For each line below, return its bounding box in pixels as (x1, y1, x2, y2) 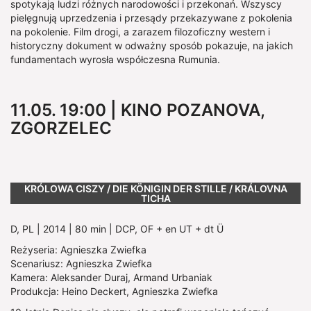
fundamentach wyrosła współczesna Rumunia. (10, 53, 220, 66)
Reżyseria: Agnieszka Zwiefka (10, 243, 146, 255)
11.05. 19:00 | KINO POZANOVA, (10, 100, 264, 121)
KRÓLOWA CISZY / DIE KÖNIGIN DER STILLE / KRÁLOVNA (24, 182, 287, 194)
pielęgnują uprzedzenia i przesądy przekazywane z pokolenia (10, 12, 292, 24)
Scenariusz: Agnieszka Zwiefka (10, 257, 152, 269)
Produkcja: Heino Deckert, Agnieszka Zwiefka (10, 285, 218, 297)
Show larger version (10, 158, 99, 171)
